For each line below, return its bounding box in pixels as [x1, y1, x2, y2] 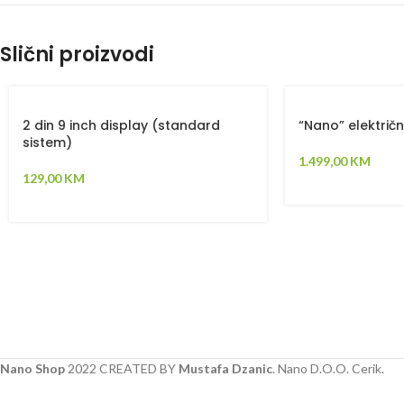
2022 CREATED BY [65, 360, 179, 376]
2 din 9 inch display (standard [23, 115, 220, 134]
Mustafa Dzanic [179, 360, 272, 376]
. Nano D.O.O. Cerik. [272, 360, 384, 376]
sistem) [23, 133, 72, 151]
